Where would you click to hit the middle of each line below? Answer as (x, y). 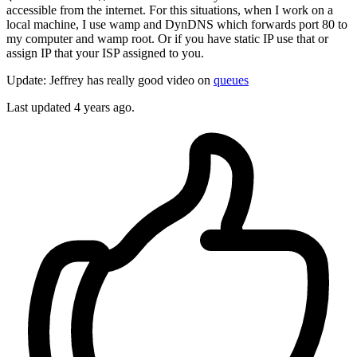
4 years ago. (104, 108)
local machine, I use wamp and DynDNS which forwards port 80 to (177, 25)
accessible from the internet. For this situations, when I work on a (170, 10)
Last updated (40, 108)
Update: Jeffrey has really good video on (110, 80)
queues (231, 80)
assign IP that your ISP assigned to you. (105, 53)
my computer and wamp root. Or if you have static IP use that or (167, 39)
